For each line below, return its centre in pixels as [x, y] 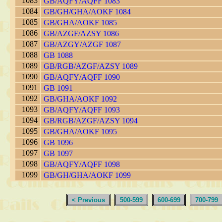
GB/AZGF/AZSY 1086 [81, 34]
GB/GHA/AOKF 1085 [80, 23]
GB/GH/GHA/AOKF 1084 [87, 12]
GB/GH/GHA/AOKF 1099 [87, 175]
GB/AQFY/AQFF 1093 [82, 110]
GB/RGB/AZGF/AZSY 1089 [91, 66]
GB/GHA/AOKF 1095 [80, 132]
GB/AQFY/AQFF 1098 [82, 165]
